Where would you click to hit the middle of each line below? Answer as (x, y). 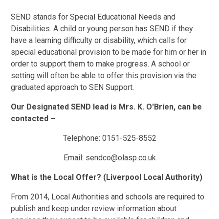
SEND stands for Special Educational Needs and (93, 17)
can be (189, 107)
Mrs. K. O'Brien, (147, 107)
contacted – (34, 119)
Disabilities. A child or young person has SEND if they (102, 29)
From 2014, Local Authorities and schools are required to (108, 197)
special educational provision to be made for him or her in (109, 52)
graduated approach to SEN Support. (73, 88)
